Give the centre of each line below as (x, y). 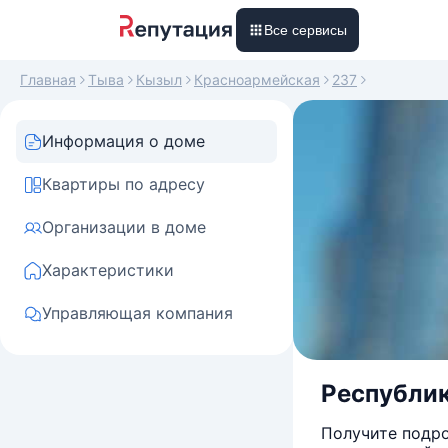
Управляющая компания (137, 313)
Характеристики (108, 270)
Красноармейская (257, 79)
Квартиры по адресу (123, 184)
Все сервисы (305, 30)
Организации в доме (124, 227)
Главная (48, 79)
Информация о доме (123, 141)
